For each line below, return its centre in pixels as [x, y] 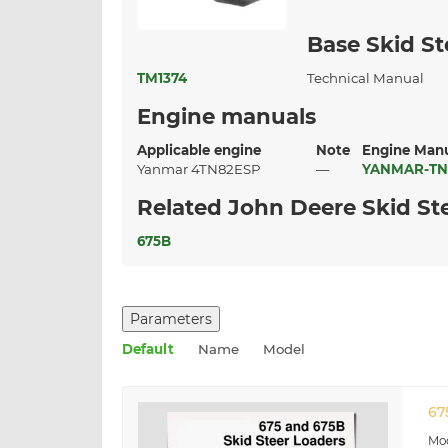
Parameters [171, 319]
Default [148, 349]
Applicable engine [203, 150]
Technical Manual [365, 78]
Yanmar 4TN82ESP [202, 169]
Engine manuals [226, 116]
